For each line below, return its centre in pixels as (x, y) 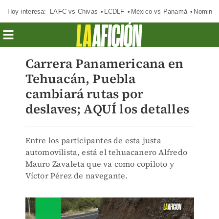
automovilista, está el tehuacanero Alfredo (106, 152)
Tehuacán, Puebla (80, 79)
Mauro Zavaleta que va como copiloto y (99, 164)
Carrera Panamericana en (104, 64)
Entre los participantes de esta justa (93, 140)
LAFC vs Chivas (74, 11)
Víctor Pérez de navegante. (77, 175)
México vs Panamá (159, 11)
